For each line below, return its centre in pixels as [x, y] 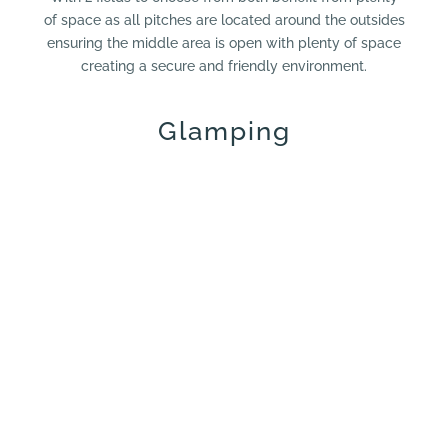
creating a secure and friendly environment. [224, 65]
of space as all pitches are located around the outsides [224, 19]
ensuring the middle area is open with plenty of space [224, 42]
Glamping [224, 130]
